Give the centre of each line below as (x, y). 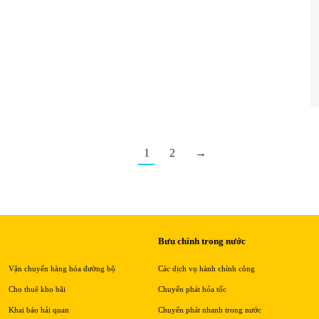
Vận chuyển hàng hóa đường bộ (62, 269)
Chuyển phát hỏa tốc (192, 289)
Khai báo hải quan (38, 310)
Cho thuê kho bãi (37, 289)
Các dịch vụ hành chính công (206, 269)
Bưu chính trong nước (202, 241)
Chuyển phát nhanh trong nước (209, 310)
